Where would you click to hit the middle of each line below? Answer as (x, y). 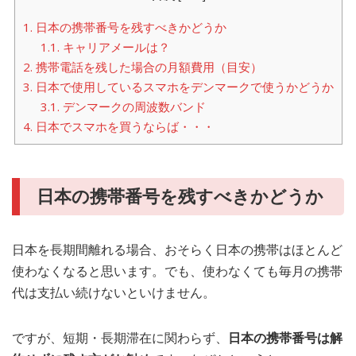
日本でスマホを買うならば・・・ (125, 126)
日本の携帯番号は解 (285, 338)
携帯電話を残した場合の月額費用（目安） (149, 66)
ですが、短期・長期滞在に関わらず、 (120, 338)
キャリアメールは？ (117, 46)
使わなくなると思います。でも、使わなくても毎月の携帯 (177, 271)
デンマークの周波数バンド (135, 106)
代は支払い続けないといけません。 (114, 293)
